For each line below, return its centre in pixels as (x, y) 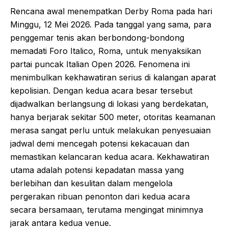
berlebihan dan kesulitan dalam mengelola (91, 183)
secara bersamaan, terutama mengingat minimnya (107, 209)
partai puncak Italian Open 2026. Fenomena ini (100, 64)
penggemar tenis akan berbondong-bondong (97, 37)
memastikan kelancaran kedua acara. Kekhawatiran (110, 156)
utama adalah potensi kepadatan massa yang (97, 170)
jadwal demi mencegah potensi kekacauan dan (100, 143)
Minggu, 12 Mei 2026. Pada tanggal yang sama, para (111, 24)
